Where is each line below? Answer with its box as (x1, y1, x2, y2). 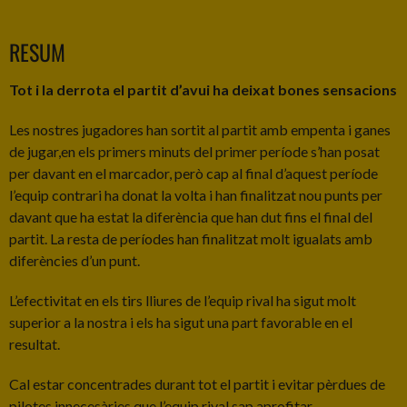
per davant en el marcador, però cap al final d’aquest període (9, 164, 378, 182)
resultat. (9, 334, 60, 352)
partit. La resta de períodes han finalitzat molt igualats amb (9, 229, 372, 247)
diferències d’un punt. (9, 251, 140, 269)
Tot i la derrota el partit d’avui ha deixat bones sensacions (9, 80, 397, 98)
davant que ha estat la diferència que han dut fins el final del (9, 207, 372, 225)
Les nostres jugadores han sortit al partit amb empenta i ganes (9, 120, 391, 138)
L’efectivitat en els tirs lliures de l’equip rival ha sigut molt (9, 291, 356, 309)
